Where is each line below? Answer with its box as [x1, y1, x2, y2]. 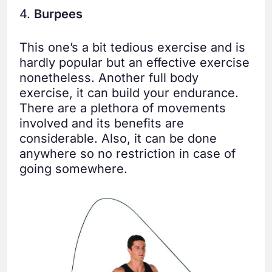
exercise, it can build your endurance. [19, 85, 239, 100]
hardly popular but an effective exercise [19, 55, 250, 70]
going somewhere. [19, 161, 127, 176]
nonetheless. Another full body [19, 70, 199, 85]
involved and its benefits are [19, 115, 184, 131]
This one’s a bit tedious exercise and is [19, 39, 245, 55]
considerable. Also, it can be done [19, 131, 217, 146]
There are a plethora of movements [19, 100, 226, 115]
